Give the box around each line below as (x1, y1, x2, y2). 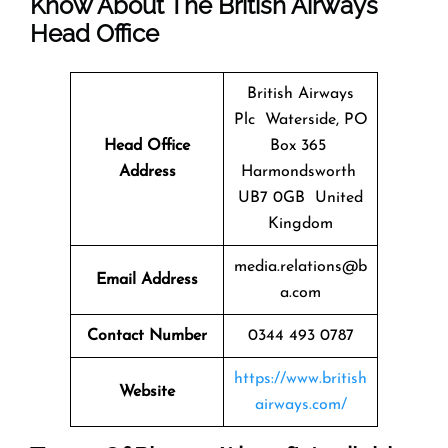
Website (119, 383, 175, 400)
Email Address (96, 271, 198, 288)
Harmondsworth (240, 163, 361, 180)
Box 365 (270, 137, 331, 154)
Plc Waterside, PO (233, 111, 368, 128)
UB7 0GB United (238, 189, 363, 206)
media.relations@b (234, 258, 367, 275)
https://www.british (234, 370, 367, 387)
